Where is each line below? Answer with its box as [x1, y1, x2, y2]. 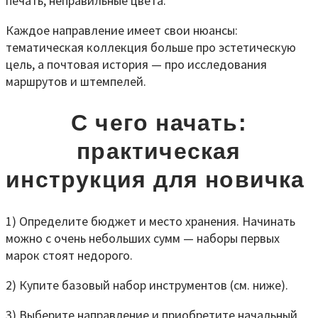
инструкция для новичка [6, 167, 312, 193]
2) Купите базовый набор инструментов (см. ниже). [6, 276, 288, 293]
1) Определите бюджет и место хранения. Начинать [6, 212, 295, 229]
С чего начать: [71, 110, 247, 136]
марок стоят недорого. [6, 246, 133, 263]
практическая [77, 138, 241, 165]
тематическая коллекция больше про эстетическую [6, 38, 296, 55]
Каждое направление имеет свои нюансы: [6, 21, 238, 38]
